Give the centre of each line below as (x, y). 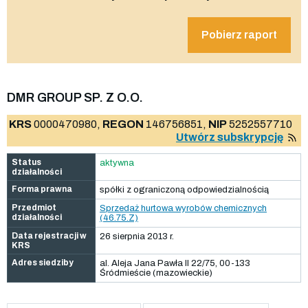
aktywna (117, 163)
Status (26, 162)
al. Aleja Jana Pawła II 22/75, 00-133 (175, 263)
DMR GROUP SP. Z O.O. (75, 97)
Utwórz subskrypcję (230, 137)
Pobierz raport (239, 34)
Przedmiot (34, 207)
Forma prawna (42, 189)
